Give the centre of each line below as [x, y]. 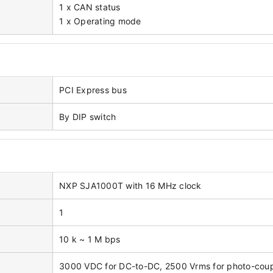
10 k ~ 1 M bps [90, 239]
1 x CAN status [90, 7]
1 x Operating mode [100, 21]
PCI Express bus [93, 90]
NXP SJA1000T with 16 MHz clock [130, 186]
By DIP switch [88, 117]
